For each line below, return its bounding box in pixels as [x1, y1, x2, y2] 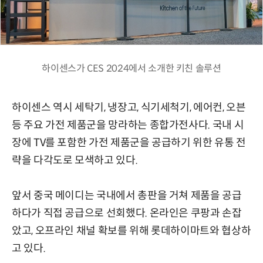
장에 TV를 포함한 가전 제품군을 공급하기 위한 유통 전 [12, 136, 246, 149]
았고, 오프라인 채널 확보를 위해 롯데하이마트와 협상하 [12, 224, 251, 237]
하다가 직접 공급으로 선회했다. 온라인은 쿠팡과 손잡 [12, 206, 242, 220]
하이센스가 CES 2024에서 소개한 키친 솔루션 [42, 62, 221, 75]
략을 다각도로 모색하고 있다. [12, 153, 138, 167]
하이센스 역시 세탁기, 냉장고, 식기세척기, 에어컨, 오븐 [12, 100, 246, 114]
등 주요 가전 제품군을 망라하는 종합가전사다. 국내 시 [12, 118, 244, 131]
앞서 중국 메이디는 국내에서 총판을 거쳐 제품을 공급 [12, 188, 242, 202]
